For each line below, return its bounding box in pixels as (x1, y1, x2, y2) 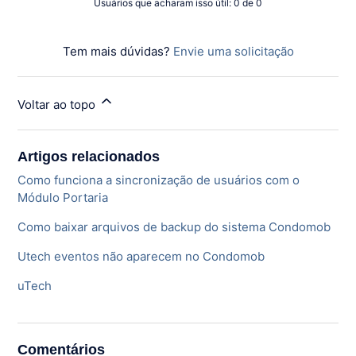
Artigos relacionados (17, 149, 161, 165)
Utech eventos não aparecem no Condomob (17, 249, 265, 265)
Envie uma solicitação (172, 44, 294, 60)
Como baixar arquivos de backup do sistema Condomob (17, 219, 331, 235)
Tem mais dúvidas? (62, 44, 173, 60)
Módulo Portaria (17, 190, 109, 206)
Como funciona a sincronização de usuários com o (17, 172, 300, 188)
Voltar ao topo (17, 97, 99, 113)
